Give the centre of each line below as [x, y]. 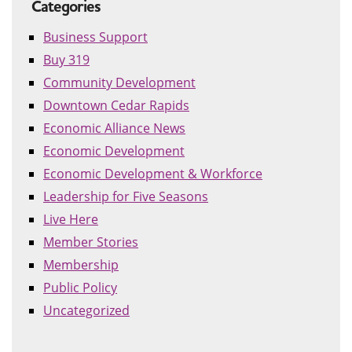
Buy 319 [66, 60]
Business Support [95, 37]
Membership [81, 265]
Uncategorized [86, 310]
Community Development [119, 82]
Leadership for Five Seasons [126, 196]
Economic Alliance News [114, 128]
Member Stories [91, 242]
